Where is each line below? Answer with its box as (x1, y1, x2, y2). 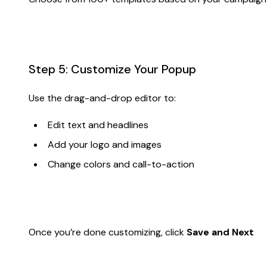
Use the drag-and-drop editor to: (29, 91, 176, 104)
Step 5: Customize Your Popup (29, 61, 196, 77)
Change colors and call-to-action (48, 157, 194, 170)
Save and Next (187, 225, 254, 238)
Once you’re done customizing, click (29, 225, 187, 238)
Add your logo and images (48, 138, 162, 151)
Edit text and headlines (48, 118, 148, 131)
